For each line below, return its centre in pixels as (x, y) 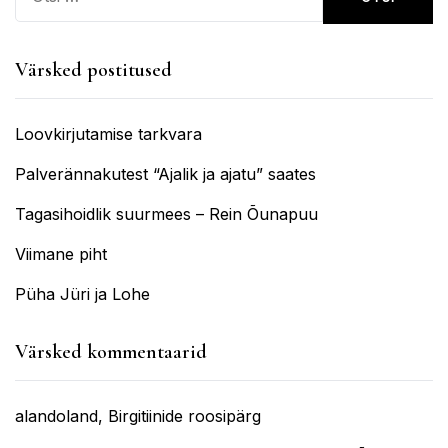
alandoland (56, 416)
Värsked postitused (93, 70)
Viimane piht (61, 254)
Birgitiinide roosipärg (184, 416)
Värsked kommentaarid (111, 352)
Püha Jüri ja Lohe (82, 294)
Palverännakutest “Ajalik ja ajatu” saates (165, 174)
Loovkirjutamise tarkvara (108, 134)
